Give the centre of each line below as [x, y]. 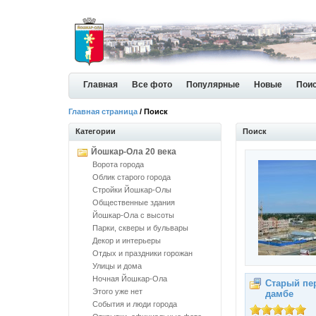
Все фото [152, 85]
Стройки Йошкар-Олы [132, 190]
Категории [96, 131]
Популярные [213, 85]
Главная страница [103, 111]
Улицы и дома [117, 266]
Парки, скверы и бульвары [140, 228]
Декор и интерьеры [127, 241]
